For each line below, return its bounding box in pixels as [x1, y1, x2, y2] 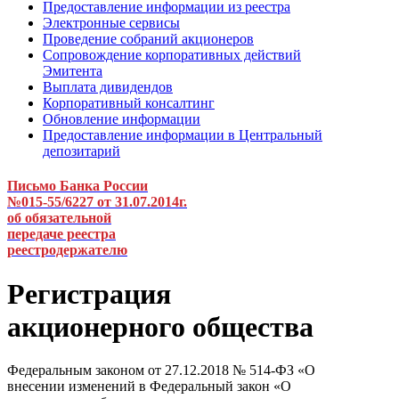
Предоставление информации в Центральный [43, 127, 322, 142]
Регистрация [7, 277, 171, 310]
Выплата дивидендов [43, 79, 173, 94]
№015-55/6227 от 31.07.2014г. [7, 194, 187, 210]
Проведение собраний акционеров [43, 31, 254, 46]
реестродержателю [7, 242, 127, 258]
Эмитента [43, 63, 102, 78]
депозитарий [43, 143, 120, 159]
